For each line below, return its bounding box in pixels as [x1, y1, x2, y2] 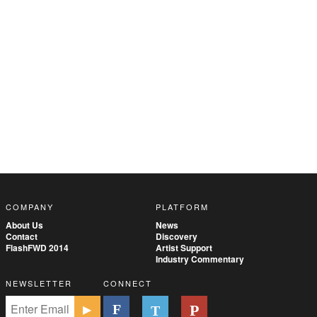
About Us [6, 219, 43, 232]
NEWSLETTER [6, 277, 72, 289]
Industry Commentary [155, 253, 244, 266]
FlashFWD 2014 [6, 241, 69, 255]
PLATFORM [155, 201, 209, 213]
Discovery [155, 230, 197, 243]
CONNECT [103, 277, 153, 289]
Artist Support [155, 241, 212, 255]
